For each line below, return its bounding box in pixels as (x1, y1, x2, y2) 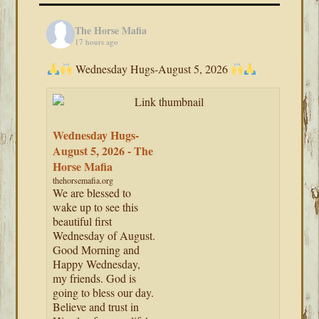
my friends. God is (53, 271, 137, 286)
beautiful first (53, 214, 113, 229)
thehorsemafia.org (53, 174, 114, 187)
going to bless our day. (53, 285, 155, 300)
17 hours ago (75, 36, 119, 47)
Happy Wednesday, (53, 256, 141, 272)
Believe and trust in (53, 299, 140, 315)
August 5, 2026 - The (53, 142, 154, 159)
